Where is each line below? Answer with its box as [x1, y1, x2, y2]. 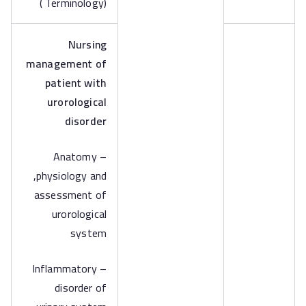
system [70, 223, 107, 243]
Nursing [68, 34, 107, 55]
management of [25, 53, 107, 74]
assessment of [33, 184, 107, 205]
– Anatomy [53, 146, 97, 167]
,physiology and [33, 165, 107, 186]
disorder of [55, 277, 107, 298]
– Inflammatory [31, 258, 97, 279]
